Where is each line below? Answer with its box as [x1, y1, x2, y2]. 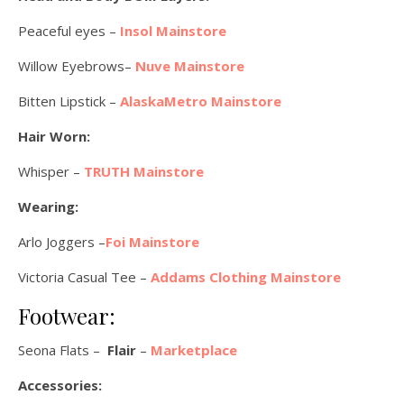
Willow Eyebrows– [18, 57, 135, 75]
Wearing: [18, 197, 78, 216]
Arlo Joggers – [18, 233, 106, 251]
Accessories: [18, 376, 102, 394]
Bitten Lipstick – [18, 92, 120, 110]
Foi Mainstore [106, 233, 199, 251]
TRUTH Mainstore [84, 162, 204, 180]
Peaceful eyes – [18, 22, 120, 40]
